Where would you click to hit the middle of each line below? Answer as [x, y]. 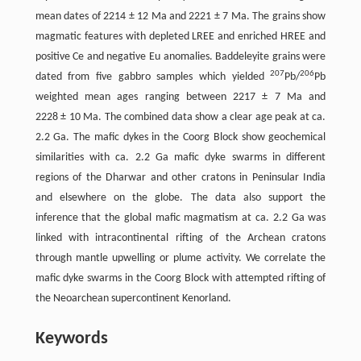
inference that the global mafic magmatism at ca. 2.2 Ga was [180, 218]
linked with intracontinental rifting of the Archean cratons [180, 238]
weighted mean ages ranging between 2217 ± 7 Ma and [180, 97]
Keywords [71, 338]
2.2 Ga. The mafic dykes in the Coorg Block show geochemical [180, 137]
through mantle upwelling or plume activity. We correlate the [180, 258]
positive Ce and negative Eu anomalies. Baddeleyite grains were [180, 56]
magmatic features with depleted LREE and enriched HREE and [180, 36]
